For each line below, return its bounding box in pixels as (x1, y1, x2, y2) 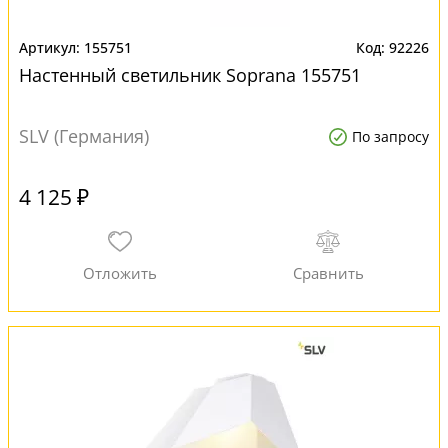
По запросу (352, 127, 429, 146)
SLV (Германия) (19, 124, 149, 148)
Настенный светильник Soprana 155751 (19, 63, 361, 87)
